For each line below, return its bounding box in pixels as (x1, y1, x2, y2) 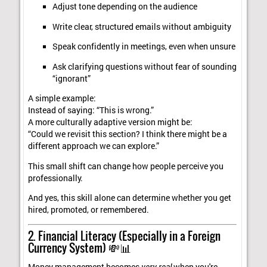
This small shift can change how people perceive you (28, 160, 224, 172)
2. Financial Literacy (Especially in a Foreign (28, 226, 221, 244)
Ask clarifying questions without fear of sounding (52, 61, 237, 72)
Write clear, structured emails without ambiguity (52, 21, 231, 32)
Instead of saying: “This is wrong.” (28, 105, 154, 116)
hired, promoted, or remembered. (28, 204, 150, 216)
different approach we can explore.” (28, 141, 160, 152)
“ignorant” (52, 73, 91, 84)
